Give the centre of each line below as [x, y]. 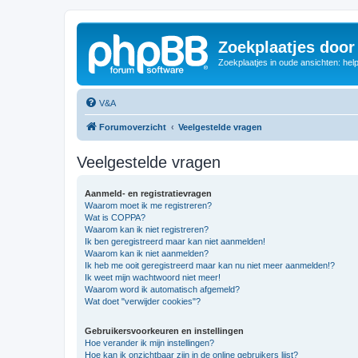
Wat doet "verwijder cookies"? [143, 301]
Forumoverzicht [133, 127]
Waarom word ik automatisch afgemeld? [162, 289]
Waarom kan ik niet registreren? [147, 229]
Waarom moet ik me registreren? [148, 205]
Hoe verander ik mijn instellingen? [149, 342]
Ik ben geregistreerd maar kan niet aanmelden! [175, 241]
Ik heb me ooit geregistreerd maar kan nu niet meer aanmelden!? [210, 265]
